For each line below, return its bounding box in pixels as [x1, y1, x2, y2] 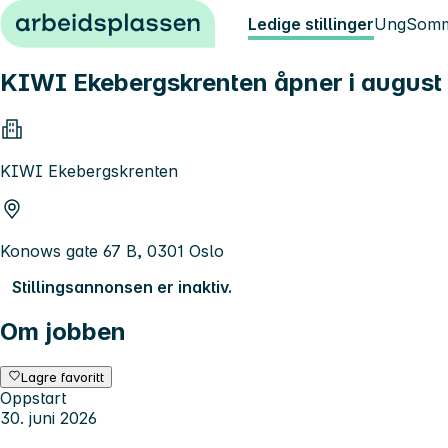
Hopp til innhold [8, 8, 131, 28]
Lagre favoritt [21, 368, 105, 385]
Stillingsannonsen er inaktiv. [12, 276, 232, 297]
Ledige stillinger [248, 14, 374, 34]
